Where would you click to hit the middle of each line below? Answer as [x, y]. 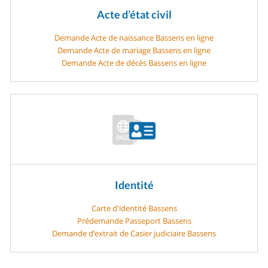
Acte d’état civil [134, 15]
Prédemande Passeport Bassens [134, 220]
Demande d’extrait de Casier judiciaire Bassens [134, 233]
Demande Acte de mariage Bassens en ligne [134, 50]
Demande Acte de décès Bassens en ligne [134, 63]
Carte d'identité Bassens [134, 208]
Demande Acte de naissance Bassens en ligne [134, 37]
